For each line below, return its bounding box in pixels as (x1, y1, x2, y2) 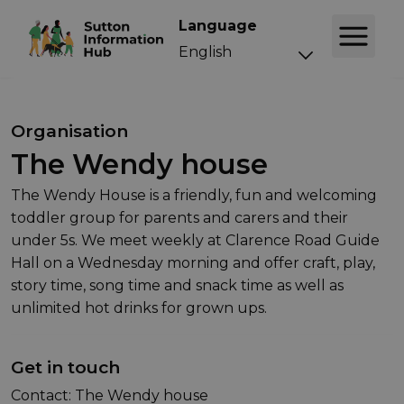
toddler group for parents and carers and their (11, 209, 348, 227)
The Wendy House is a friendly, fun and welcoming (11, 187, 377, 205)
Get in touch (11, 356, 120, 379)
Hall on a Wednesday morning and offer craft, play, (11, 254, 375, 272)
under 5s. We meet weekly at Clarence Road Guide (11, 232, 380, 250)
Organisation (11, 120, 128, 142)
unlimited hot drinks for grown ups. (11, 299, 267, 317)
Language (179, 16, 257, 34)
